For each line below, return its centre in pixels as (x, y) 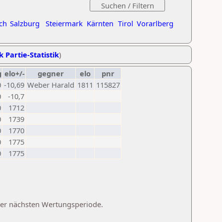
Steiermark (64, 23)
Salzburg (25, 23)
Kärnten (100, 23)
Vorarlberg (155, 23)
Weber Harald (51, 85)
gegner (51, 73)
